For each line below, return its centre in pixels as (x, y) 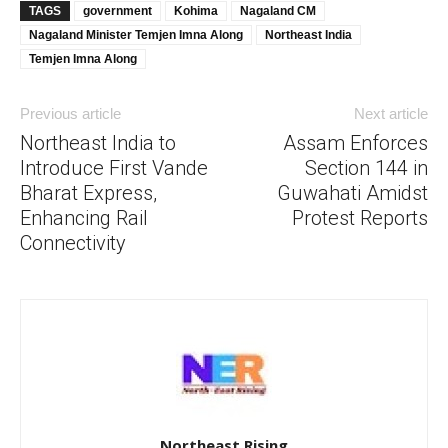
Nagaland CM (278, 10)
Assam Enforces (355, 142)
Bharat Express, (88, 192)
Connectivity (73, 242)
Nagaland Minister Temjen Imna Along (136, 34)
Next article (391, 113)
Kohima (196, 10)
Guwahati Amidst (352, 192)
